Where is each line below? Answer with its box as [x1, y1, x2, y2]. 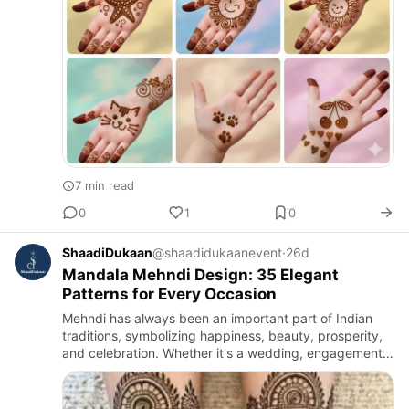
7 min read [75, 178, 134, 193]
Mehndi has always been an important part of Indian [62, 310, 372, 326]
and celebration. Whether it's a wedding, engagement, [62, 345, 386, 361]
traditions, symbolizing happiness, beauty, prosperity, [62, 328, 383, 343]
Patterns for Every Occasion [62, 285, 277, 303]
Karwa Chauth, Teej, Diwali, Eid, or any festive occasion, [62, 362, 394, 378]
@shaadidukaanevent [152, 245, 282, 260]
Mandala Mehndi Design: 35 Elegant [62, 266, 339, 284]
